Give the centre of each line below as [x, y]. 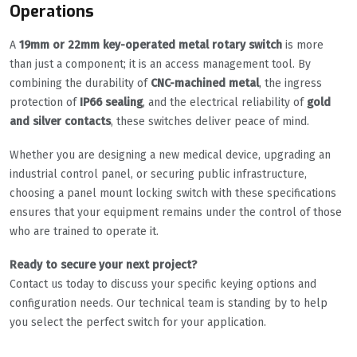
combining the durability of [80, 84]
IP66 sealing [111, 103]
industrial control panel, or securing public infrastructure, [158, 175]
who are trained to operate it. [84, 232]
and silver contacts [60, 122]
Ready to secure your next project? [103, 265]
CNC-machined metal [205, 84]
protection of [45, 103]
